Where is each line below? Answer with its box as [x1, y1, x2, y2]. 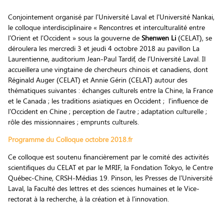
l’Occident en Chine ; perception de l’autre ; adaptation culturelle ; [7, 106, 207, 116]
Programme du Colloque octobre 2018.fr [7, 134, 132, 144]
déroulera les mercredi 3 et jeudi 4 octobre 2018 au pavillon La [7, 43, 199, 53]
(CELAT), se [175, 33, 212, 43]
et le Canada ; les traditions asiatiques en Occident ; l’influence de [7, 96, 208, 106]
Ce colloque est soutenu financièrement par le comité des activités [7, 152, 209, 162]
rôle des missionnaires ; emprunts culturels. [7, 117, 139, 127]
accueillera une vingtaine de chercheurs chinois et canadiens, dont [7, 64, 208, 74]
